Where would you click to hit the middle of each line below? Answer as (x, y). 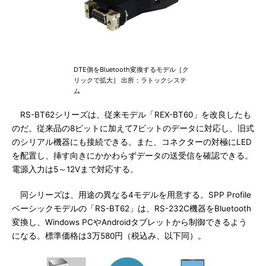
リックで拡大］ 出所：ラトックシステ (130, 80)
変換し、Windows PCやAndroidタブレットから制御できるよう (129, 222)
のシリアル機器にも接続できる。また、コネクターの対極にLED (132, 142)
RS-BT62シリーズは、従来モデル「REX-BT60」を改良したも (132, 115)
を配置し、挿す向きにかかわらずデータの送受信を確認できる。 (132, 156)
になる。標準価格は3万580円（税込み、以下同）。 (109, 236)
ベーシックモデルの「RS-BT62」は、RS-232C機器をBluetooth (132, 208)
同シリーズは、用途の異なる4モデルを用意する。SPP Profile (132, 195)
